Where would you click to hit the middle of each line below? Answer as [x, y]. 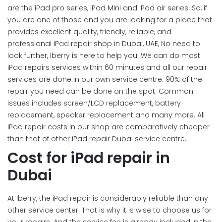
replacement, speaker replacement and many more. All [106, 115]
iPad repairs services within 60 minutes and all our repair [107, 67]
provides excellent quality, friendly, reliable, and [89, 32]
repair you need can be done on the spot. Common [100, 91]
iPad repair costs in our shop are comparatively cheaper [109, 127]
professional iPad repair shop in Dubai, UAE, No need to [104, 44]
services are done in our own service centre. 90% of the [105, 79]
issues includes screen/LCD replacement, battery [94, 103]
